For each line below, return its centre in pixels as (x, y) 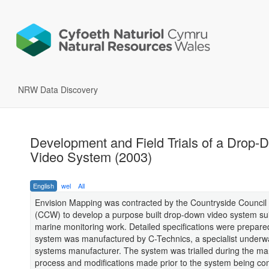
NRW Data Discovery (58, 90)
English (44, 186)
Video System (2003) (91, 157)
